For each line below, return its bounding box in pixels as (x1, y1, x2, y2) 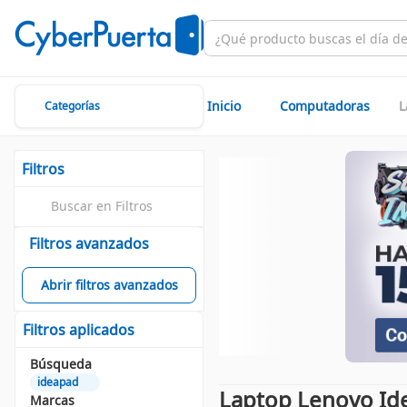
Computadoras (280, 97, 370, 114)
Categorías (45, 98, 100, 114)
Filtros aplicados (23, 320, 134, 340)
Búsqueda (30, 355, 92, 372)
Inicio (207, 97, 241, 114)
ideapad (37, 374, 78, 390)
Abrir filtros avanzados (40, 276, 178, 293)
